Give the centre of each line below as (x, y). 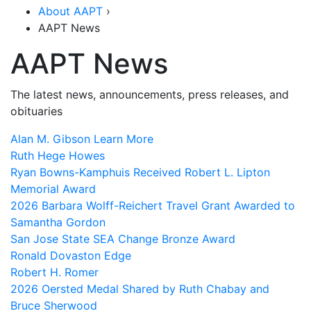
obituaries (36, 111)
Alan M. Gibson (52, 139)
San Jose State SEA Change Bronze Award (123, 239)
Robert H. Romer (54, 272)
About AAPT (70, 11)
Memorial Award (53, 189)
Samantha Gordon (58, 222)
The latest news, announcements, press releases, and (150, 95)
